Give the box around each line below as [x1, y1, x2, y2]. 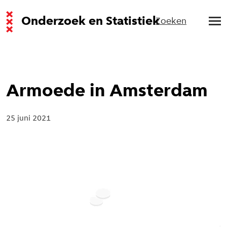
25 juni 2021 [6, 115, 51, 123]
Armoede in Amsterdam [6, 83, 208, 101]
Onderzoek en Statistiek [21, 15, 160, 28]
